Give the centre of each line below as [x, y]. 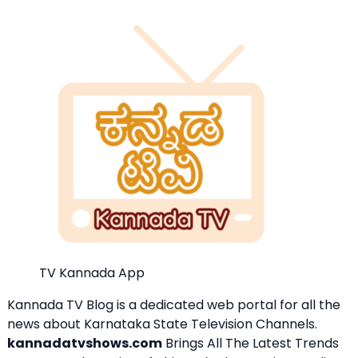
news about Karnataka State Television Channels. [162, 324]
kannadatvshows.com [85, 343]
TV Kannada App [92, 272]
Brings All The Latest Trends [251, 343]
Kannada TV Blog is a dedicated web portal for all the [174, 304]
